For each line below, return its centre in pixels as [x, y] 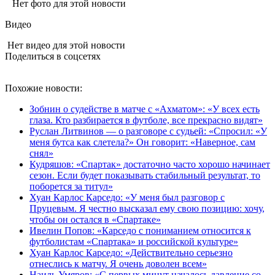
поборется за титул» [71, 186]
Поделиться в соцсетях [53, 56]
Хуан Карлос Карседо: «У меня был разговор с [127, 197]
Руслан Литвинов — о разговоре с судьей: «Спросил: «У [148, 131]
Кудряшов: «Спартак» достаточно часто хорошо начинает [150, 164]
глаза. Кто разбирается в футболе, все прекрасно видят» [146, 120]
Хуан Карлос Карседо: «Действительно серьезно [131, 252]
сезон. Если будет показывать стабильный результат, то [145, 175]
